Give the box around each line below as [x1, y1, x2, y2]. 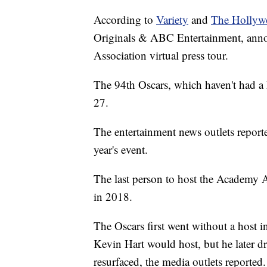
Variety [156, 12, 188, 27]
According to [94, 12, 156, 27]
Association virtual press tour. [94, 48, 228, 63]
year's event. [94, 142, 148, 157]
